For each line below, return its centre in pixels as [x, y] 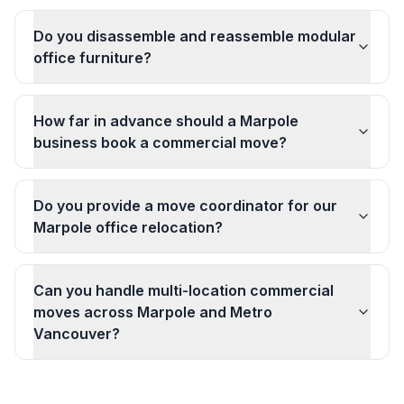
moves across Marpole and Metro [153, 312]
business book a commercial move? [160, 142]
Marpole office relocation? [128, 227]
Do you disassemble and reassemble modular [195, 36]
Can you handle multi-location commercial [184, 290]
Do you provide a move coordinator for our [185, 206]
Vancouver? [77, 334]
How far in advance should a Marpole [166, 121]
